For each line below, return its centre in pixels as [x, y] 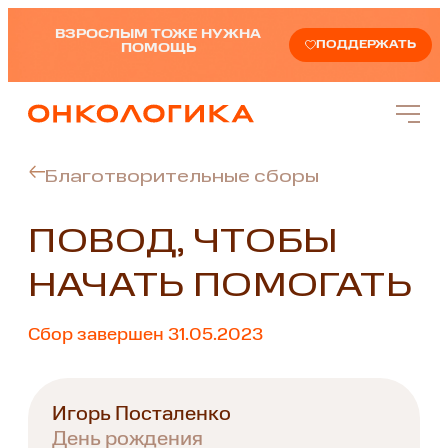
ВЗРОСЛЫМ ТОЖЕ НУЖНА [158, 34]
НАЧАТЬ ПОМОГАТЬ [220, 287]
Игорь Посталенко [141, 415]
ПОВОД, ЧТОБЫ [184, 243]
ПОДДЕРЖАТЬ [365, 44]
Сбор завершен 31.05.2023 [145, 335]
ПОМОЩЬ [158, 48]
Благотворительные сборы [182, 177]
